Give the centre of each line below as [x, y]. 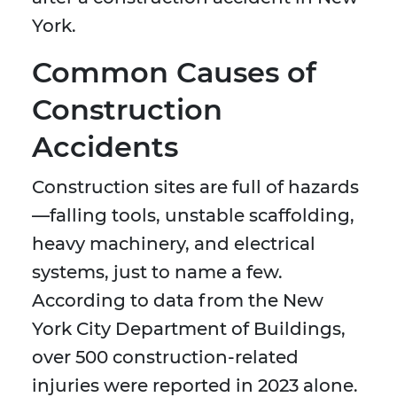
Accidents [105, 147]
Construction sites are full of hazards [195, 187]
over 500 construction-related [165, 358]
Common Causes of [174, 73]
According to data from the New [178, 301]
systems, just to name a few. [157, 272]
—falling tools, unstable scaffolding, [193, 216]
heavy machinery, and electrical [174, 244]
